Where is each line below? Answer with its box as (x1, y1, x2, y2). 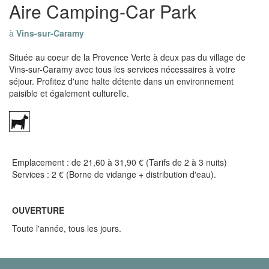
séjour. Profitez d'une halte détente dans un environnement (9, 75, 234, 87)
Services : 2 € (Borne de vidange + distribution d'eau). (12, 168, 216, 180)
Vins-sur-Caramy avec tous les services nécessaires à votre (9, 63, 235, 75)
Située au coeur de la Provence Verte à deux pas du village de (9, 51, 246, 63)
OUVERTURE (12, 204, 64, 216)
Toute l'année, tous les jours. (12, 222, 121, 234)
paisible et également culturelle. (9, 87, 129, 99)
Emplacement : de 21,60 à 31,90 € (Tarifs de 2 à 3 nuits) (12, 156, 227, 168)
